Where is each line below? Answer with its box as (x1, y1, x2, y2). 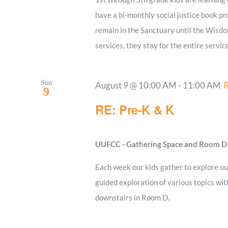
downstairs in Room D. (95, 193, 170, 202)
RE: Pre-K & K (95, 101, 174, 118)
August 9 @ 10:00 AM (95, 80, 177, 91)
